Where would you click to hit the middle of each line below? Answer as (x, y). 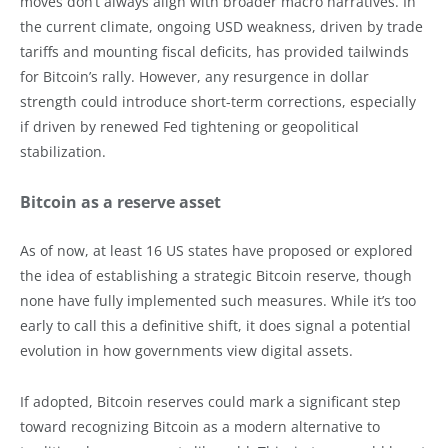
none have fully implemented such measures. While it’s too (218, 300)
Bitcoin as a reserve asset (120, 201)
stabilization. (63, 151)
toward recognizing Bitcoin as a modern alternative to (200, 426)
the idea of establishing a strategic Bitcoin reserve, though (216, 275)
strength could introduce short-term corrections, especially (218, 101)
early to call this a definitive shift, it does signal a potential (215, 325)
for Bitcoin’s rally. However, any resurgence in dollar (194, 76)
